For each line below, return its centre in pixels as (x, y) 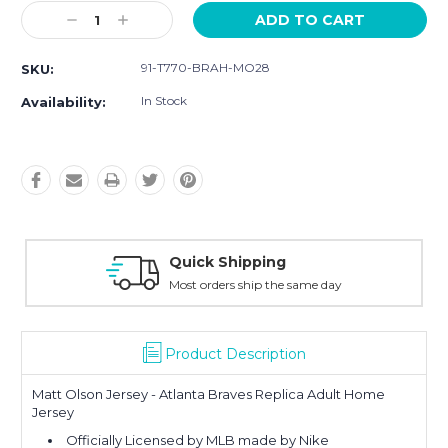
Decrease (97, 20)
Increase (144, 20)
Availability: (63, 102)
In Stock (164, 101)
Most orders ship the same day (135, 285)
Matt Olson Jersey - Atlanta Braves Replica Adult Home (208, 394)
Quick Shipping (107, 262)
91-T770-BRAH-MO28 (205, 68)
